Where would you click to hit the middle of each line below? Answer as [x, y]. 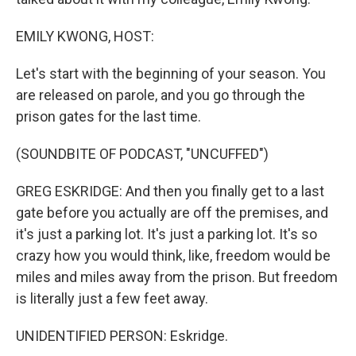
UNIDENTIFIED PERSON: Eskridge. [122, 336]
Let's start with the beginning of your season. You [171, 74]
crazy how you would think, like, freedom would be [173, 255]
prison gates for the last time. [108, 116]
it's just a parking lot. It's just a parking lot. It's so [166, 234]
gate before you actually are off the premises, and [172, 213]
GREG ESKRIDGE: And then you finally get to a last [170, 191]
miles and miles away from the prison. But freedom [177, 277]
